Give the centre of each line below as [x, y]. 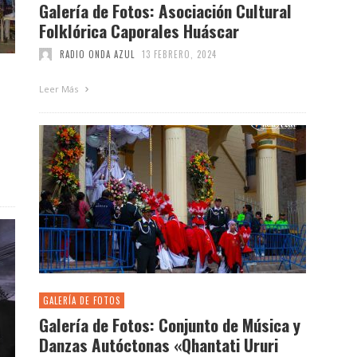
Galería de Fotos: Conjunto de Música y [170, 324]
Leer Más [60, 88]
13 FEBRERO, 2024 [179, 54]
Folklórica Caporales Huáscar [139, 30]
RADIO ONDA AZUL [97, 54]
